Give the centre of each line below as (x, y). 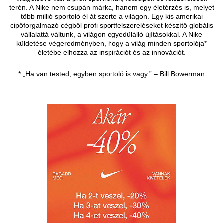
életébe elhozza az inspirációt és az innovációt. (111, 52)
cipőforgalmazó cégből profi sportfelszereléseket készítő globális (111, 25)
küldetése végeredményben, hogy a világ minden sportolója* (111, 43)
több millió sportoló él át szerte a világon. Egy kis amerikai (111, 16)
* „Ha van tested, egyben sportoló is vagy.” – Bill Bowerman (111, 73)
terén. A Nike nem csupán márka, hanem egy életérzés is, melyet (111, 7)
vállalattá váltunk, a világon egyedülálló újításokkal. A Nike (111, 34)
